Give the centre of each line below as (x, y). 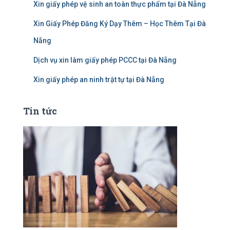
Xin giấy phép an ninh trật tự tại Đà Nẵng (99, 79)
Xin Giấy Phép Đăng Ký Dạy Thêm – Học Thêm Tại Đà (120, 23)
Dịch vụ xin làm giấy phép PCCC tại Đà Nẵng (105, 60)
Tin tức (40, 111)
